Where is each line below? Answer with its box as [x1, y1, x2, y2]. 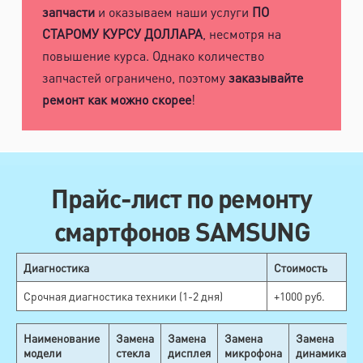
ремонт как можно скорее [41, 90, 191, 108]
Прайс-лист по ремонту [51, 181, 312, 215]
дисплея [168, 345, 211, 361]
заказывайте [228, 68, 303, 86]
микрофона [224, 345, 282, 361]
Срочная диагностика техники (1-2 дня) [23, 288, 223, 304]
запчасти [41, 2, 95, 20]
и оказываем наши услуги [94, 2, 252, 20]
